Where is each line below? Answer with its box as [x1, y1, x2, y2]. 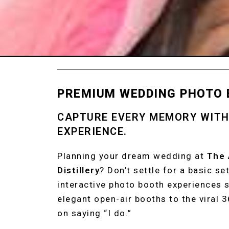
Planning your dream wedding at [57, 151, 207, 161]
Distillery [57, 165, 100, 175]
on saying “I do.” [57, 208, 132, 218]
